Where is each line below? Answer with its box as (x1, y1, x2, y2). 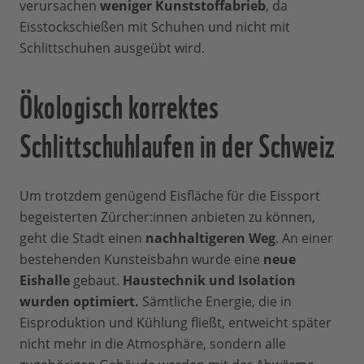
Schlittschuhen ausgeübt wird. (19, 39, 205, 58)
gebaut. (70, 271, 123, 290)
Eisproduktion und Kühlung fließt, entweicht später (19, 314, 331, 332)
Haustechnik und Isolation (123, 271, 296, 290)
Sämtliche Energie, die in (139, 292, 292, 311)
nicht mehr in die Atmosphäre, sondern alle (19, 335, 286, 353)
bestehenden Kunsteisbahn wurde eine (19, 250, 263, 269)
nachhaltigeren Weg (145, 229, 275, 248)
